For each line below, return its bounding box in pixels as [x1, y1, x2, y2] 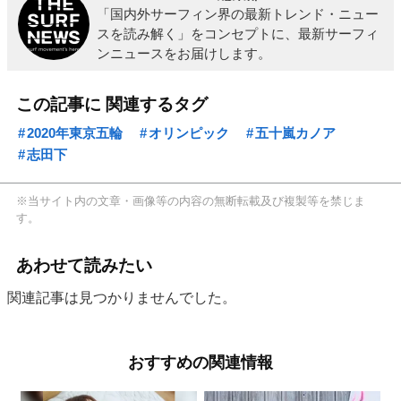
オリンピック [149, 124, 229, 141]
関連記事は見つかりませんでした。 [7, 289, 237, 306]
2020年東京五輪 [27, 124, 123, 141]
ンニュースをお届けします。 [96, 46, 271, 62]
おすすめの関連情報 [128, 352, 273, 371]
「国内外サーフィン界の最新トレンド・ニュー [96, 6, 379, 22]
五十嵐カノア [255, 124, 336, 141]
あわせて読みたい [16, 255, 153, 275]
